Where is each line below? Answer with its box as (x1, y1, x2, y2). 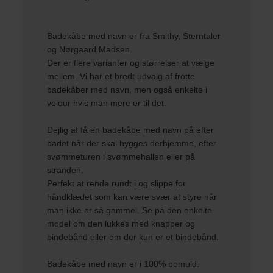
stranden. (47, 165, 84, 175)
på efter (182, 125, 214, 135)
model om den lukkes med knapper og (47, 219, 196, 229)
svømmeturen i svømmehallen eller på (47, 152, 196, 161)
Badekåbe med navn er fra (47, 31, 153, 41)
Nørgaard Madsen (59, 44, 130, 54)
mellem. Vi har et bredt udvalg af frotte (47, 71, 196, 81)
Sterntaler (183, 31, 221, 41)
